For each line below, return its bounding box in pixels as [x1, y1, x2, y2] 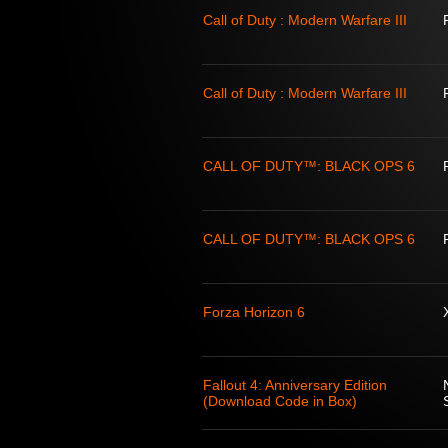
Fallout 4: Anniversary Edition [203, 377, 387, 393]
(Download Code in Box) [203, 393, 357, 409]
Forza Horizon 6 [203, 304, 305, 320]
